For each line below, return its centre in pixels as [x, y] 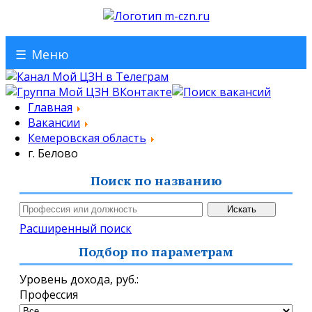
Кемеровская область [87, 138]
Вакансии [54, 123]
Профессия [49, 295]
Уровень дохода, [66, 279]
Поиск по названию [156, 180]
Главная [50, 107]
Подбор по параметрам [156, 251]
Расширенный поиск [76, 228]
